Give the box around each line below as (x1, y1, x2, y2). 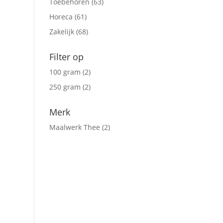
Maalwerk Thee (49, 122, 100, 132)
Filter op (49, 51, 84, 63)
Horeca (49, 12, 73, 21)
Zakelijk (49, 27, 74, 36)
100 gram (49, 67, 81, 77)
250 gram (49, 82, 81, 92)
